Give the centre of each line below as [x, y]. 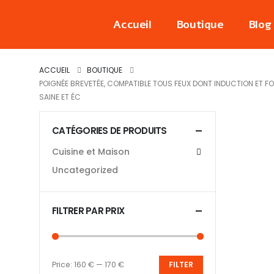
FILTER [181, 265]
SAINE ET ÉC [60, 97]
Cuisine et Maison [91, 152]
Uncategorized [85, 170]
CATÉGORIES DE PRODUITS [109, 131]
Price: [63, 265]
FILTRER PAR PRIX [88, 211]
